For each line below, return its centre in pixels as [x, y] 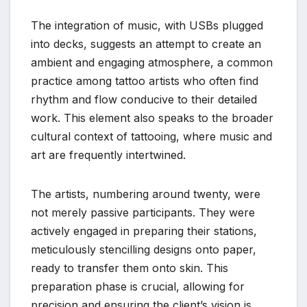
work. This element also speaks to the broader [152, 118]
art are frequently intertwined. [108, 155]
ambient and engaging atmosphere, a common [152, 62]
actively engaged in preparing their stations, [144, 231]
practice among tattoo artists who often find [145, 81]
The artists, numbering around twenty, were [146, 194]
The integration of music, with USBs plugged [147, 25]
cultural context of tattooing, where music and [151, 136]
